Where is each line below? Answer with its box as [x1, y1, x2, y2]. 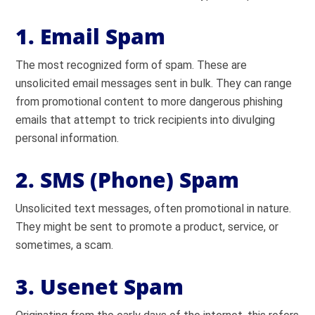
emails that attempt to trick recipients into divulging [15, 113, 276, 127]
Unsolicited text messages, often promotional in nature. [15, 202, 292, 215]
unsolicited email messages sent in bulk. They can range [15, 77, 292, 90]
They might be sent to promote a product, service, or [15, 220, 279, 233]
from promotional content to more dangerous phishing [15, 95, 283, 108]
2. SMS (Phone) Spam [15, 165, 240, 194]
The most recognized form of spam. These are [15, 58, 247, 72]
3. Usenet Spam [15, 272, 184, 301]
